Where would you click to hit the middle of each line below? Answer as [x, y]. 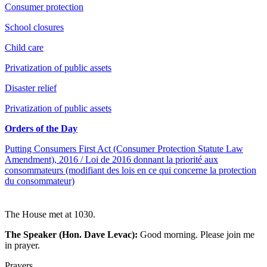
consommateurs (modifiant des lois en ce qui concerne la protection [131, 170]
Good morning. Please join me [196, 234]
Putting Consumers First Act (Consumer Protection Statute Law [124, 148]
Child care [24, 47]
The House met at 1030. [50, 214]
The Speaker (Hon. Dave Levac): [71, 234]
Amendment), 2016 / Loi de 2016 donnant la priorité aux [111, 159]
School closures [34, 27]
